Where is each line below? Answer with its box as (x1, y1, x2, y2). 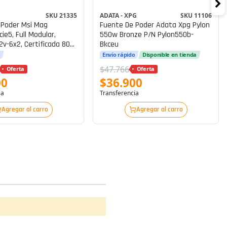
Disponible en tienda (142, 50, 197, 58)
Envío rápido (102, 50, 135, 58)
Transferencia (99, 88, 139, 97)
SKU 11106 (180, 11, 212, 20)
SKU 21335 (46, 11, 78, 20)
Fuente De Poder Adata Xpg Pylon (99, 19, 210, 30)
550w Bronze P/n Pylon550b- (99, 29, 194, 40)
